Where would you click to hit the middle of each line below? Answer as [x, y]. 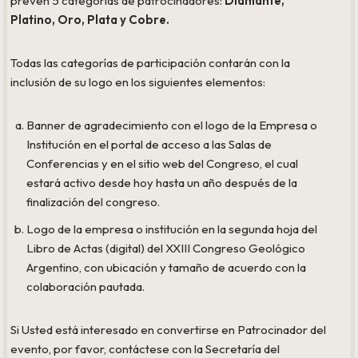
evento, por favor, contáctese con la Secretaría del [145, 348]
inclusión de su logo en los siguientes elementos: [138, 82]
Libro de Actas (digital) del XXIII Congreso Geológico [166, 248]
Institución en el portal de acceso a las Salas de [149, 144]
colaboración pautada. [86, 286]
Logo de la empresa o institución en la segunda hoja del [172, 229]
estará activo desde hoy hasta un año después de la [162, 182]
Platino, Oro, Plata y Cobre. [90, 19]
